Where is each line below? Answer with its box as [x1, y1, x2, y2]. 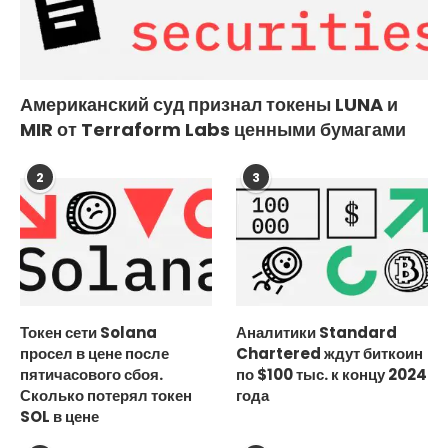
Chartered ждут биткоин [236, 342, 424, 364]
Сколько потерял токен [20, 384, 192, 406]
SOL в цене [20, 405, 99, 427]
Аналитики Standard [236, 321, 398, 343]
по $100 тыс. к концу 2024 [236, 363, 428, 385]
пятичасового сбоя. [20, 363, 163, 385]
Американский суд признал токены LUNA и [20, 91, 398, 117]
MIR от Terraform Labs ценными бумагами [20, 116, 406, 142]
